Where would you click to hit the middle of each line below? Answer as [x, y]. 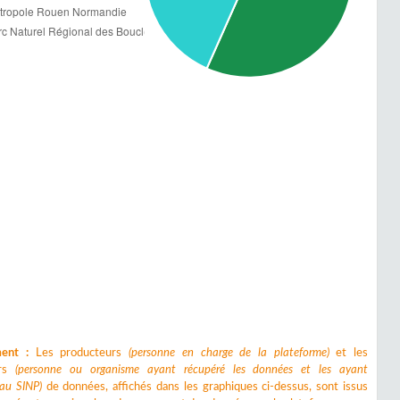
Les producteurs [79, 353]
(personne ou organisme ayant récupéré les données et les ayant [192, 370]
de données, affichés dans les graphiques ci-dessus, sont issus [204, 387]
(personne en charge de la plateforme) [229, 353]
